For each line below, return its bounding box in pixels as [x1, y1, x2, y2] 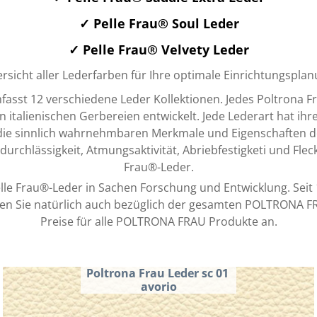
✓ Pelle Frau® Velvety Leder [69, 40, 249, 58]
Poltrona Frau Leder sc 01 [86, 265, 229, 281]
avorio [140, 279, 177, 294]
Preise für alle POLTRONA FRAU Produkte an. [40, 213, 277, 229]
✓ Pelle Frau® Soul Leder [79, 14, 239, 32]
